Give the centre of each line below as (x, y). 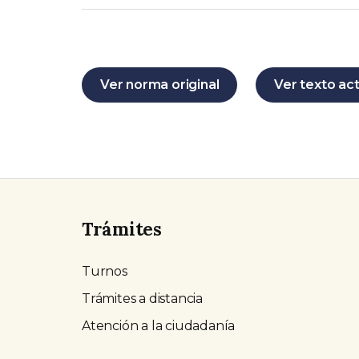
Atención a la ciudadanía (159, 326)
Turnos (105, 272)
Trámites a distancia (142, 299)
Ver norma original (160, 85)
